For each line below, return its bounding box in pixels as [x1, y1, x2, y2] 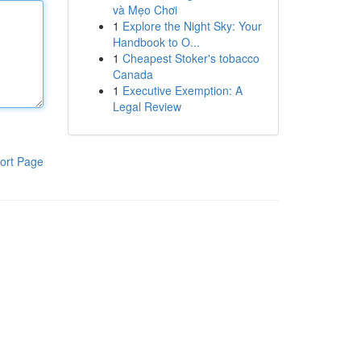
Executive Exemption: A [122, 82, 243, 98]
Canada [112, 66, 153, 82]
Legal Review [112, 98, 181, 114]
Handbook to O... [112, 34, 200, 50]
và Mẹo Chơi [112, 2, 177, 18]
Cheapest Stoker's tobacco [122, 50, 259, 66]
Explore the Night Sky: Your [122, 18, 262, 34]
